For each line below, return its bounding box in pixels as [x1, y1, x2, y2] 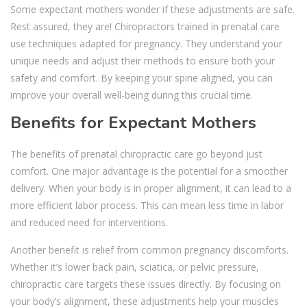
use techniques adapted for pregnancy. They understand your [10, 36, 282, 50]
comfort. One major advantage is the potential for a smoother [10, 164, 288, 177]
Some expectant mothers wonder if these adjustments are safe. [10, 2, 295, 16]
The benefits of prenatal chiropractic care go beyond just [10, 147, 262, 160]
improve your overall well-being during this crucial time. [10, 88, 253, 101]
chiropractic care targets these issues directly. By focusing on [10, 277, 281, 291]
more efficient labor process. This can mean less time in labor [10, 198, 284, 212]
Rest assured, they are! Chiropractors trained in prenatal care [10, 19, 280, 33]
